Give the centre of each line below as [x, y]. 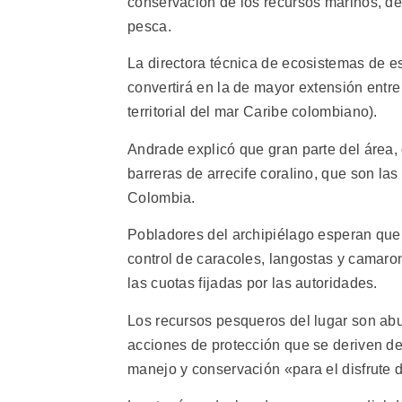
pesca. [149, 27]
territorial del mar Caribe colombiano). [253, 112]
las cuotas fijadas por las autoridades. [253, 284]
